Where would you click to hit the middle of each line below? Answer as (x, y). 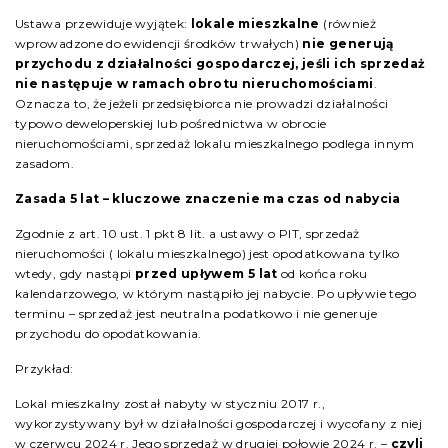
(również (348, 23)
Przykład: (44, 368)
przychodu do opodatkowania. (108, 333)
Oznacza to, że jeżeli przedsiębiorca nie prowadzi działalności (202, 103)
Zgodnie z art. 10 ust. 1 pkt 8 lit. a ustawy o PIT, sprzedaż (187, 233)
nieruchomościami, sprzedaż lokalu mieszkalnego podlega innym (215, 143)
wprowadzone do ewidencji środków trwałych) (159, 43)
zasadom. (44, 163)
